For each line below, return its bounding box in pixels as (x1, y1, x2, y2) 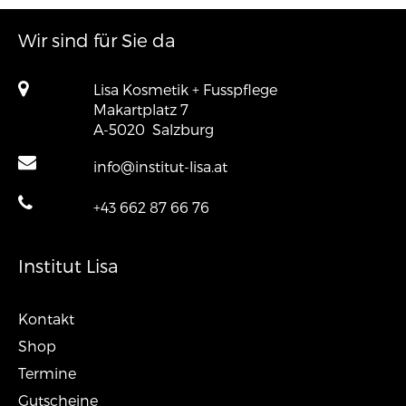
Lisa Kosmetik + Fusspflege (93, 81, 277, 98)
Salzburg (149, 121, 214, 138)
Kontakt (18, 310, 74, 327)
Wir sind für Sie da (18, 29, 176, 51)
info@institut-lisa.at (93, 158, 227, 175)
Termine (18, 364, 76, 382)
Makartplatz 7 (93, 101, 188, 118)
